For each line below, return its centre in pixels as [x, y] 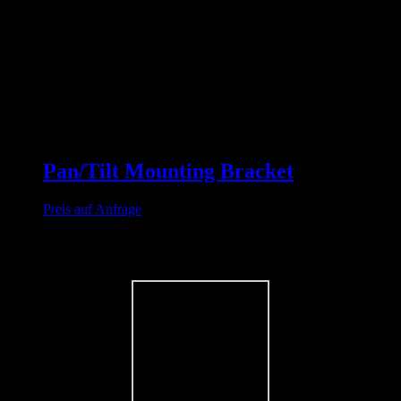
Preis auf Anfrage [92, 209]
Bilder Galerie [50, 244]
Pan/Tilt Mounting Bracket [168, 171]
